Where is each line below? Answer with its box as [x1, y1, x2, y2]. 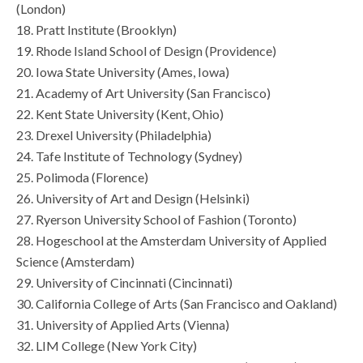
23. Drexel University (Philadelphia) [16, 127, 214, 143]
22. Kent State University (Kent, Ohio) [16, 106, 224, 122]
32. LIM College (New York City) [16, 338, 197, 354]
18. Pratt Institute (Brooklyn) [16, 22, 177, 38]
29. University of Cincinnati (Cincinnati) [16, 275, 233, 291]
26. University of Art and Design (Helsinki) [16, 190, 250, 207]
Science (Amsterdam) [16, 254, 135, 270]
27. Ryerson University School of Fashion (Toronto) [16, 211, 297, 228]
